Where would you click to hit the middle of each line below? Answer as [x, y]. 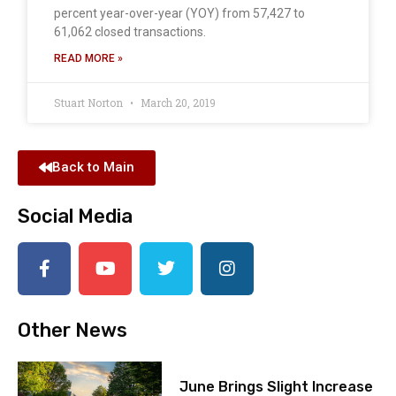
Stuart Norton [90, 102]
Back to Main [93, 167]
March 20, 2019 [177, 102]
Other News [72, 330]
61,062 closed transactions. [130, 31]
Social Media [75, 216]
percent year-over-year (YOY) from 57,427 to [179, 13]
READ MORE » [88, 58]
